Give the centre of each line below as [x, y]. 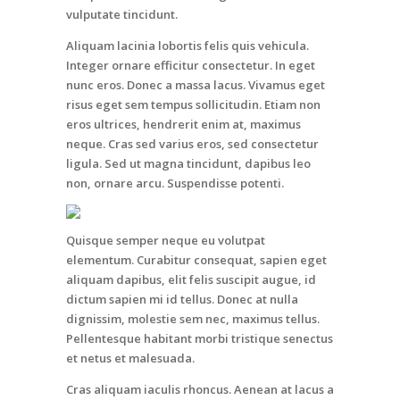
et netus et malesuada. [130, 358]
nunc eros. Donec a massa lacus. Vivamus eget [196, 84]
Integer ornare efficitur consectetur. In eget [191, 65]
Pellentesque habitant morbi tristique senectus [200, 338]
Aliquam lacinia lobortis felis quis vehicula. [187, 45]
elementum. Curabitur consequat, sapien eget [196, 259]
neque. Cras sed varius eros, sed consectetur [192, 143]
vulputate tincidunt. [122, 14]
